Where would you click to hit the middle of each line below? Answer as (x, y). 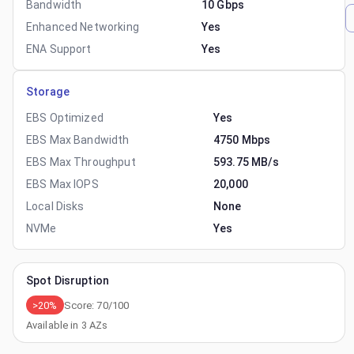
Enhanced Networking (83, 27)
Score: (80, 305)
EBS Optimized (65, 118)
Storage (48, 92)
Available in (54, 325)
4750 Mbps (242, 140)
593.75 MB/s (247, 162)
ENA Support (59, 49)
